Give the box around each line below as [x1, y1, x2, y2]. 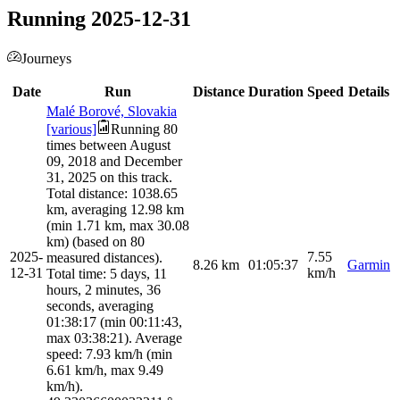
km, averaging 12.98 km [46, 202, 184, 218]
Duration [248, 84, 304, 100]
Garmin [347, 257, 390, 273]
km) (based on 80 [46, 234, 145, 250]
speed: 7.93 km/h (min [46, 346, 172, 362]
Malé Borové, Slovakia [46, 104, 177, 120]
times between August [46, 137, 171, 154]
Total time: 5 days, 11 [46, 266, 167, 282]
